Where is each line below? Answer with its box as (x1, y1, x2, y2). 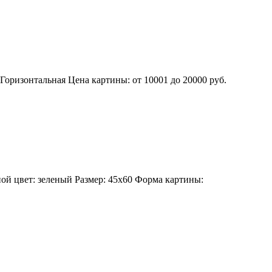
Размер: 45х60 (75, 174, 132, 185)
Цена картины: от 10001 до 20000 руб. (68, 74, 226, 85)
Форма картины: (135, 174, 203, 185)
